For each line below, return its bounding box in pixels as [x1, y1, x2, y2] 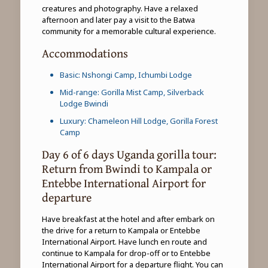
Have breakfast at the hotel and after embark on [41, 214, 215, 224]
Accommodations [41, 44, 128, 62]
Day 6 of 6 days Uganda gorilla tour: [41, 145, 217, 163]
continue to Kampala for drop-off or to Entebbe [41, 248, 211, 258]
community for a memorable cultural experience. [41, 26, 216, 36]
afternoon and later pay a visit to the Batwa [41, 14, 195, 25]
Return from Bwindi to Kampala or [41, 160, 212, 177]
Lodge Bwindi [59, 98, 108, 109]
